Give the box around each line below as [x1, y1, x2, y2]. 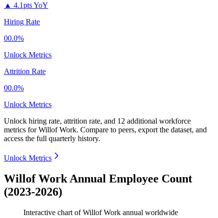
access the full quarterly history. [4, 134, 100, 143]
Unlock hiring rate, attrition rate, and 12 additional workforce [4, 117, 191, 126]
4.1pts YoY [14, 1, 48, 10]
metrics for [4, 126, 38, 134]
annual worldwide [121, 208, 178, 217]
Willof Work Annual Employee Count [4, 172, 192, 185]
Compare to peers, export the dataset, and [80, 126, 207, 134]
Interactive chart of [23, 208, 83, 217]
